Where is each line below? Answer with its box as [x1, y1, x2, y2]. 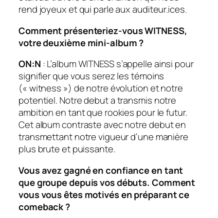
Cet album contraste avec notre [18, 118, 149, 131]
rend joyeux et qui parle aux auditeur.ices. [18, 3, 189, 16]
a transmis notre [110, 94, 177, 107]
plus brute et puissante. [18, 143, 115, 156]
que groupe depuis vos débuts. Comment [18, 176, 196, 189]
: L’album [40, 57, 78, 71]
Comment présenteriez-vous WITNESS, [18, 24, 187, 37]
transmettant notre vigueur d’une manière [18, 130, 188, 144]
